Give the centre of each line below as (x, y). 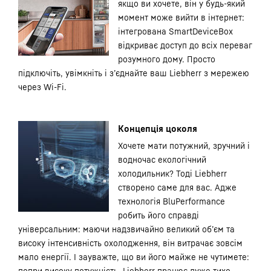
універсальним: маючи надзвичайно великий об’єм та (126, 229)
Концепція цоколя (158, 128)
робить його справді (158, 215)
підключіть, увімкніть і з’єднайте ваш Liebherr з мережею (134, 73)
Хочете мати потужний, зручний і (184, 145)
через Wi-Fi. (42, 87)
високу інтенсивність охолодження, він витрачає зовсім (130, 243)
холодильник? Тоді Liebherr (172, 173)
